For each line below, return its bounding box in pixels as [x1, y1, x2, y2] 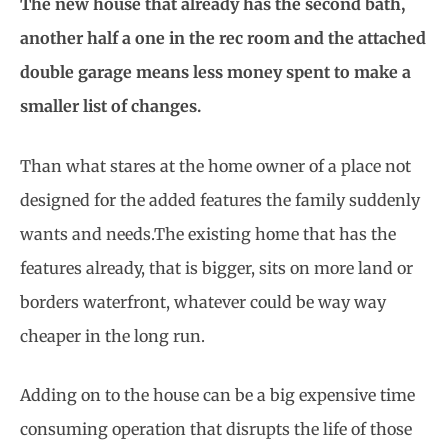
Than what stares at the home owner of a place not [20, 155, 411, 176]
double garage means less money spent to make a [20, 62, 411, 83]
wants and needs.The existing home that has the [20, 223, 396, 244]
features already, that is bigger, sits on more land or [20, 257, 413, 278]
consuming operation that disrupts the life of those [20, 419, 412, 440]
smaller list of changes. [20, 96, 201, 117]
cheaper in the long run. [20, 325, 205, 346]
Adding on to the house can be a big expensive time [20, 385, 415, 406]
